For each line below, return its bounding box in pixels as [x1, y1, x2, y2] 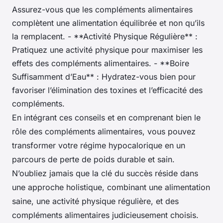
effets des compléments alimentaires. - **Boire [12, 58, 189, 68]
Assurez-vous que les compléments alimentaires [12, 4, 193, 14]
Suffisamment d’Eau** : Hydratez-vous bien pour [12, 71, 196, 82]
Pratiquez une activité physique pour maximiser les [12, 44, 203, 55]
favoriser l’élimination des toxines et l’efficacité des [12, 85, 203, 95]
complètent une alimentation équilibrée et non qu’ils [12, 17, 205, 28]
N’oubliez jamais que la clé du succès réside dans [12, 168, 198, 178]
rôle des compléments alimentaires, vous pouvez [12, 126, 196, 136]
